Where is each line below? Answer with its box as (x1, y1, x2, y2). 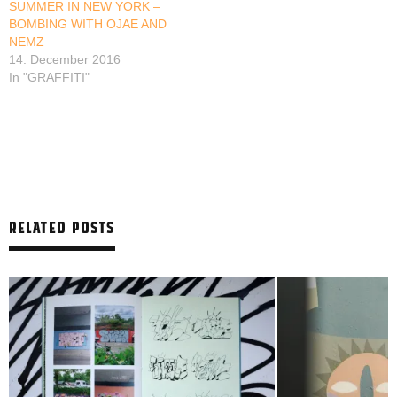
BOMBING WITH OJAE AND (9, 17, 167, 32)
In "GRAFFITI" (9, 70, 90, 85)
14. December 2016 (9, 52, 121, 67)
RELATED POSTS (9, 217, 115, 237)
